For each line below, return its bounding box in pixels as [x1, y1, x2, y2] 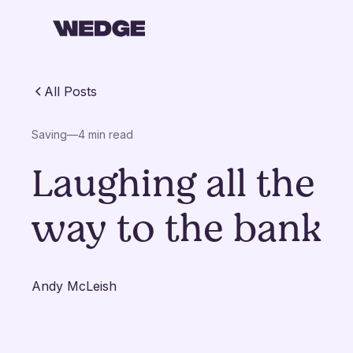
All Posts [44, 84, 97, 99]
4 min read [78, 128, 133, 141]
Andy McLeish [32, 278, 117, 294]
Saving [32, 128, 67, 141]
